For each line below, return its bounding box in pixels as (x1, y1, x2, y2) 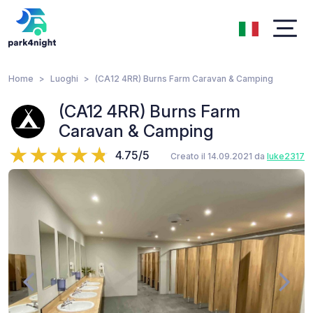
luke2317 (267, 151, 305, 161)
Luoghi (50, 73, 78, 84)
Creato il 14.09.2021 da (170, 151, 267, 161)
